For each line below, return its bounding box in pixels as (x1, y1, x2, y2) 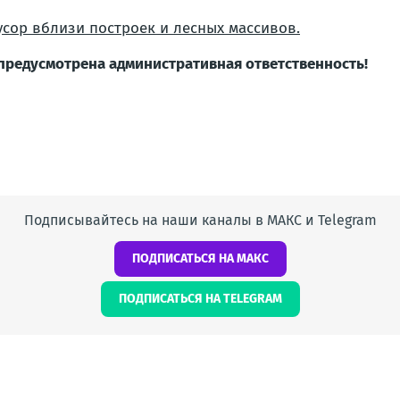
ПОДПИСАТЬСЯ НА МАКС (131, 251, 269, 266)
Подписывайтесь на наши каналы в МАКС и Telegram (23, 212, 377, 229)
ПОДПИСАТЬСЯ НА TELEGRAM (118, 291, 282, 306)
